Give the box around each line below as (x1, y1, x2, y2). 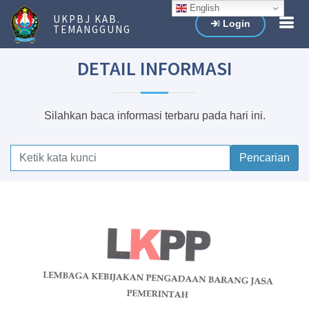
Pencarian (239, 152, 290, 163)
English (187, 2, 220, 13)
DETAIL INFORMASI (77, 56, 232, 81)
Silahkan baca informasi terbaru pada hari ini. (43, 110, 266, 121)
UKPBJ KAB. (53, 12, 121, 26)
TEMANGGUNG (53, 23, 131, 36)
